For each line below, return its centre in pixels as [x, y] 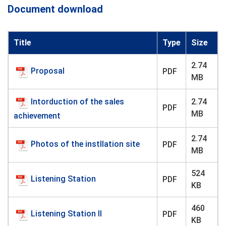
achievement [37, 116]
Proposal [48, 71]
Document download [55, 9]
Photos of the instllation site [85, 144]
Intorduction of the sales [77, 101]
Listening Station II [66, 213]
